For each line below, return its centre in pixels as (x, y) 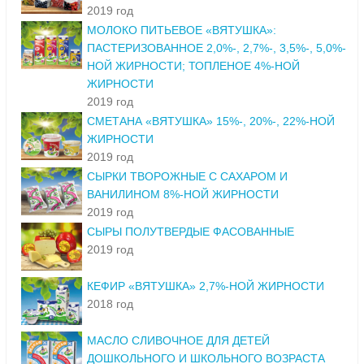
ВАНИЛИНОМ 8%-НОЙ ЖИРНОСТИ (183, 195)
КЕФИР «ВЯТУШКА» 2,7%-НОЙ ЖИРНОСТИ (206, 286)
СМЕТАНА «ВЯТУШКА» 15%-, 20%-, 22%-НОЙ (211, 121)
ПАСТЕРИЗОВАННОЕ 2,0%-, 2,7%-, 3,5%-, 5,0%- (217, 48)
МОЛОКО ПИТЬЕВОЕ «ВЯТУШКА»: (182, 30)
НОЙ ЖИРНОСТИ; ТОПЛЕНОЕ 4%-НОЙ (193, 66)
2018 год (110, 304)
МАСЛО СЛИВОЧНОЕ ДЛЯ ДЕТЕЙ (178, 341)
